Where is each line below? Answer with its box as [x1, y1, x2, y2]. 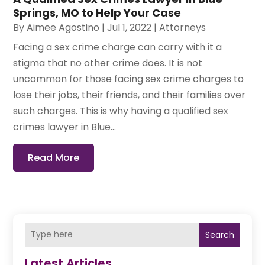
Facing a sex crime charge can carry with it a [13, 40, 222, 54]
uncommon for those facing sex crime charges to [13, 72, 244, 86]
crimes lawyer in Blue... [13, 119, 117, 134]
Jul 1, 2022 [107, 20, 152, 34]
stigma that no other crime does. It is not [13, 56, 203, 70]
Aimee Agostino [27, 20, 100, 34]
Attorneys [159, 20, 206, 34]
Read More [28, 150, 80, 164]
